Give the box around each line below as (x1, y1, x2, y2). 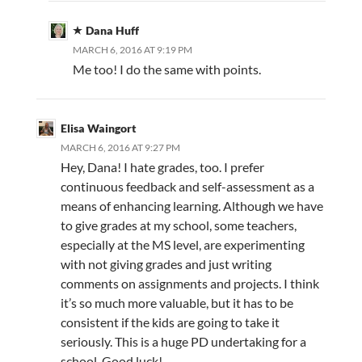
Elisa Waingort (60, 121, 137, 136)
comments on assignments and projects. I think (60, 276, 319, 292)
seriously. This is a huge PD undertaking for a (60, 334, 306, 350)
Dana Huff (85, 23, 139, 38)
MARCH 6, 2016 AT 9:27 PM (60, 141, 180, 154)
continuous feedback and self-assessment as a (60, 179, 314, 195)
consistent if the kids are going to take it (60, 314, 280, 330)
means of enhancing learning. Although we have (60, 198, 323, 214)
